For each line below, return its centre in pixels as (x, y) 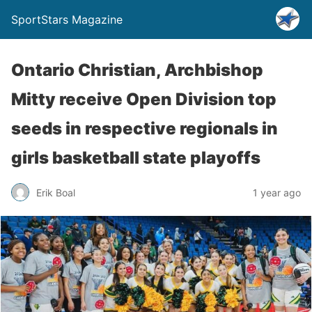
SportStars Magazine (67, 19)
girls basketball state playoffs (136, 158)
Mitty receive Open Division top (144, 99)
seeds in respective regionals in (145, 128)
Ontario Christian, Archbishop (137, 70)
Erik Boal (56, 192)
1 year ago (277, 192)
